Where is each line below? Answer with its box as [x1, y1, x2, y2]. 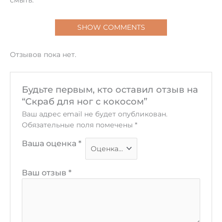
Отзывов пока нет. [10, 51, 76, 59]
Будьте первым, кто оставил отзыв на [21, 83, 198, 95]
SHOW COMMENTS [77, 23, 145, 31]
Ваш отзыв [21, 167, 68, 178]
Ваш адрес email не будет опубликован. [21, 110, 167, 118]
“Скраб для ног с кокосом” [21, 95, 147, 107]
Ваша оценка [21, 138, 78, 148]
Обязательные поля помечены [21, 120, 135, 129]
